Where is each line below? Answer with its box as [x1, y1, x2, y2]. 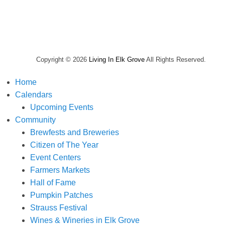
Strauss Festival [30, 203, 87, 212]
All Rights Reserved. [145, 56, 206, 64]
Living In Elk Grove [89, 56, 145, 64]
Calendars [15, 90, 52, 99]
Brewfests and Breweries [30, 128, 119, 137]
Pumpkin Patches [30, 191, 93, 200]
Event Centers [30, 153, 81, 162]
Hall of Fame [30, 178, 76, 187]
